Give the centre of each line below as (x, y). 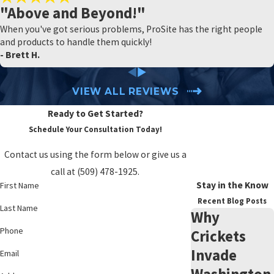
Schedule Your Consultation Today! (95, 130)
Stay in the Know (232, 185)
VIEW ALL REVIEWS (126, 91)
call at (64, 171)
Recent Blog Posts (232, 201)
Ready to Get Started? (95, 114)
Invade (213, 255)
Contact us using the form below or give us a (95, 154)
